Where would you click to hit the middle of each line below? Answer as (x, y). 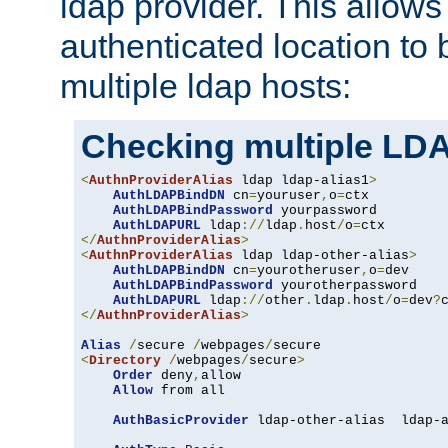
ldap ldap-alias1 (301, 181)
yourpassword (325, 211)
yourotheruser (309, 271)
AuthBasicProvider (181, 421)
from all (189, 391)
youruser (289, 196)
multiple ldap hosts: (205, 86)
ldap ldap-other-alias (321, 256)
